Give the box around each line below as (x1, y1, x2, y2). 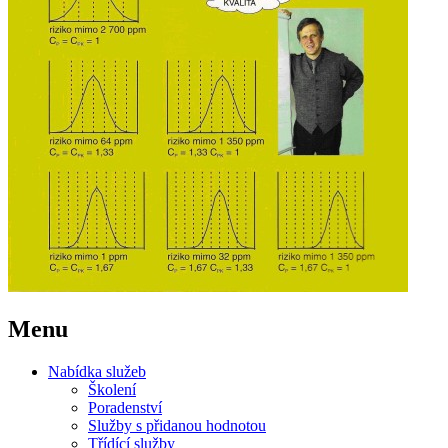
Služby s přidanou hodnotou (88, 416, 266, 434)
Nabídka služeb (48, 362, 146, 380)
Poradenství (88, 398, 162, 416)
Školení (88, 380, 136, 398)
